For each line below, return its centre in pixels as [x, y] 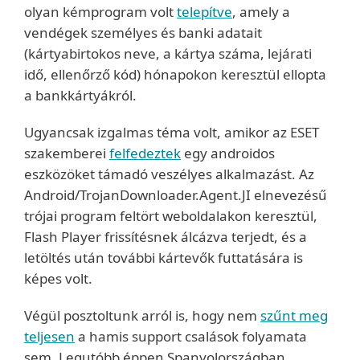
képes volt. [58, 278]
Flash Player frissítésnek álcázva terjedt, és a [166, 237]
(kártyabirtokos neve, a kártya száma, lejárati [168, 53]
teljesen [49, 336]
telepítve [205, 12]
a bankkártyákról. [80, 95]
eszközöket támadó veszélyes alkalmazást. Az [169, 174]
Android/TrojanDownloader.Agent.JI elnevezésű [176, 195]
